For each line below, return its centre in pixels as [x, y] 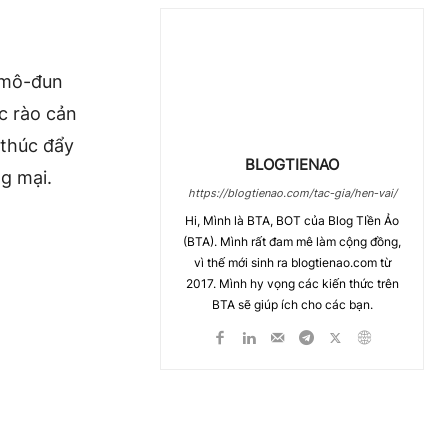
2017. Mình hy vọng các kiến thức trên [292, 283]
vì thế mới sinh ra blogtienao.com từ [292, 262]
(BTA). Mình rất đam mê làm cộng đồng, [292, 241]
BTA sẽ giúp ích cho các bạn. [292, 304]
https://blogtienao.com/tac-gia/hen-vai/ [292, 192]
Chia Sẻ [227, 438]
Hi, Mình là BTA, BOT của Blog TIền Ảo [292, 220]
